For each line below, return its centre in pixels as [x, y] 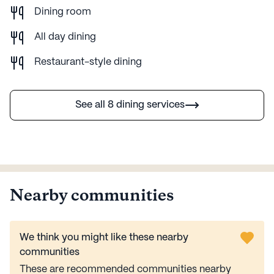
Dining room [63, 12]
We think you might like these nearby [104, 237]
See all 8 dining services [130, 105]
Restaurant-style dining [88, 62]
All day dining [65, 37]
